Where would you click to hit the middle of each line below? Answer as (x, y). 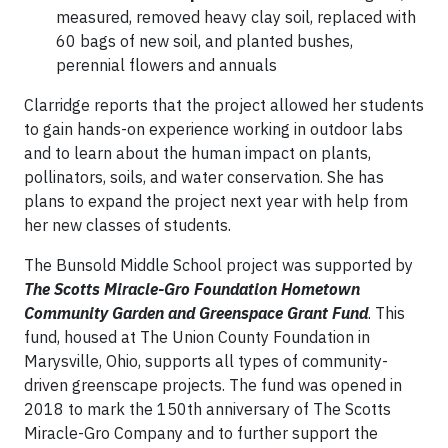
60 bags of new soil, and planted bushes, (204, 40)
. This (386, 312)
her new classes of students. (129, 224)
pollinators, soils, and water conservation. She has (204, 176)
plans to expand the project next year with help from (216, 200)
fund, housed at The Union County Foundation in (197, 336)
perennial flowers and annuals (166, 64)
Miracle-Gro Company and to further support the (201, 432)
